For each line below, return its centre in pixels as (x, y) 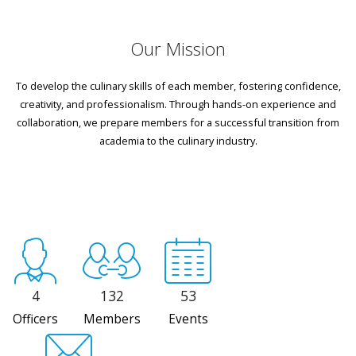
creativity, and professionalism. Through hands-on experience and (178, 104)
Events (188, 319)
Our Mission (178, 48)
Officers (35, 319)
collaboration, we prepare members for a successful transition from (178, 122)
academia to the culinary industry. (178, 140)
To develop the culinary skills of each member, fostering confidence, (178, 85)
